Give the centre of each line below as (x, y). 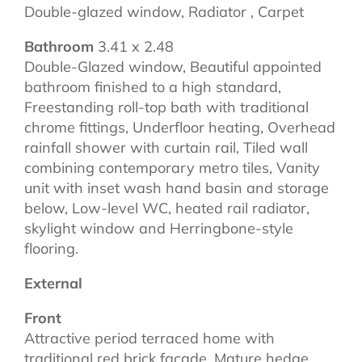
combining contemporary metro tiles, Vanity (172, 167)
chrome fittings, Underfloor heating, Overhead (180, 127)
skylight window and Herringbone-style (159, 228)
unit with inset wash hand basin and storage (177, 187)
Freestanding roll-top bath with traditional (166, 107)
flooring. (51, 248)
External (53, 283)
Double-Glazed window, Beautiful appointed (173, 66)
